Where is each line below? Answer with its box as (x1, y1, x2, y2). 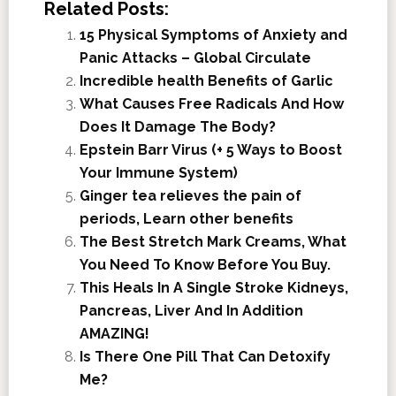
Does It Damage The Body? (79, 118, 276, 135)
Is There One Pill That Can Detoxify (79, 347, 331, 365)
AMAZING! (79, 324, 149, 342)
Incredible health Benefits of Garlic (79, 72, 333, 89)
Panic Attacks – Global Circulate (79, 49, 311, 66)
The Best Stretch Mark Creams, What (79, 232, 346, 250)
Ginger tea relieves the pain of (79, 187, 301, 204)
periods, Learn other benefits (79, 209, 293, 227)
